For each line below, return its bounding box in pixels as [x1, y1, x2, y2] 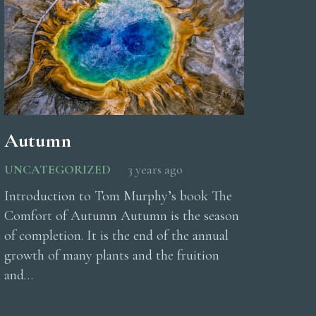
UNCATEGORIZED [4, 161, 111, 177]
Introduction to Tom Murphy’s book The [4, 187, 232, 205]
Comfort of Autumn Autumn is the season [4, 207, 239, 224]
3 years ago [128, 161, 183, 177]
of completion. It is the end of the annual [4, 226, 229, 244]
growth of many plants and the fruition [4, 246, 219, 264]
